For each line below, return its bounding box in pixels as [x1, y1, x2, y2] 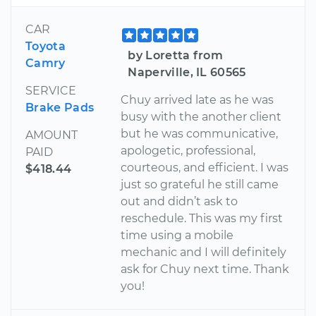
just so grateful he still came [121, 177, 279, 191]
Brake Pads [25, 100, 95, 114]
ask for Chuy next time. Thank [121, 262, 290, 276]
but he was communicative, [121, 126, 279, 140]
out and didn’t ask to [121, 194, 238, 208]
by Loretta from [128, 48, 224, 62]
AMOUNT [25, 128, 78, 142]
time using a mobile [121, 228, 234, 242]
